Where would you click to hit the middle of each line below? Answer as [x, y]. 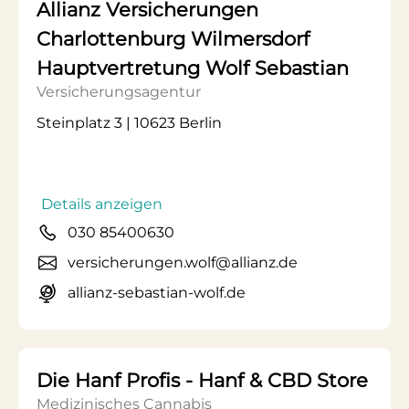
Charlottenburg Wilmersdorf [173, 39]
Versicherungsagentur [119, 92]
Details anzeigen [102, 204]
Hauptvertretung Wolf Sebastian [193, 68]
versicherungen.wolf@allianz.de [183, 262]
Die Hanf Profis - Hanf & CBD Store [202, 380]
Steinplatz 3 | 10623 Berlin [129, 123]
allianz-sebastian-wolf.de [157, 293]
